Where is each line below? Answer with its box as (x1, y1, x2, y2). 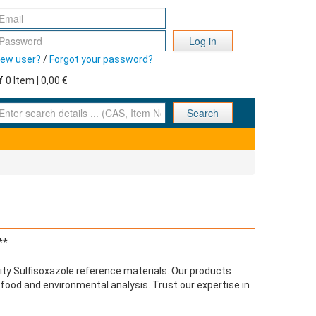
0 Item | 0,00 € (4, 75, 68, 86)
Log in (189, 34, 217, 48)
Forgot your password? (49, 54, 153, 65)
